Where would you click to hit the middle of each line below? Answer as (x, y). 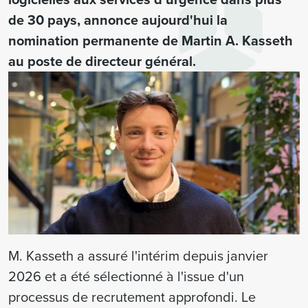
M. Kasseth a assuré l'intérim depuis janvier (138, 255)
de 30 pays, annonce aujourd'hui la (118, 20)
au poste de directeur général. (102, 61)
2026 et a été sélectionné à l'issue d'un (126, 276)
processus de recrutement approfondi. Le (132, 297)
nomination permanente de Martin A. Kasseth (151, 40)
